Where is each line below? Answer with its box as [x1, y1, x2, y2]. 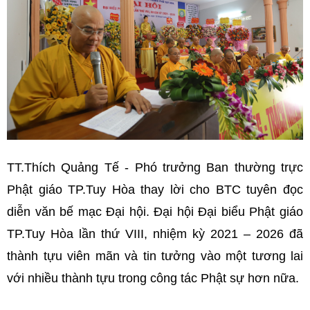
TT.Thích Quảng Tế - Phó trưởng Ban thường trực [7, 160, 303, 174]
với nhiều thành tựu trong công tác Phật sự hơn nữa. [7, 271, 299, 285]
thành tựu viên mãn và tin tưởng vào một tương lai [7, 248, 303, 263]
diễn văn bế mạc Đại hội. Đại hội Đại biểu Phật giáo [7, 204, 303, 219]
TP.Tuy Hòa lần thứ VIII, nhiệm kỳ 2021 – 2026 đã [7, 226, 303, 241]
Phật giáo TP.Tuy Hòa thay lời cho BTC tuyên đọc [7, 182, 303, 197]
